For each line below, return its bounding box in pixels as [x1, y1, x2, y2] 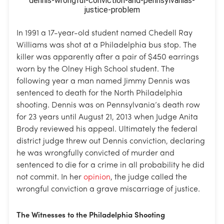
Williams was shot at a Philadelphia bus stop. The [16, 41, 196, 49]
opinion [83, 173, 110, 181]
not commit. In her [16, 173, 83, 181]
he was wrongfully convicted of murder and [16, 149, 174, 157]
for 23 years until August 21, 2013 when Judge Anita [16, 113, 198, 121]
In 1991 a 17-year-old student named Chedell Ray [16, 29, 192, 37]
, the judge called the [110, 173, 187, 181]
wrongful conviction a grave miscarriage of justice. [16, 185, 200, 193]
